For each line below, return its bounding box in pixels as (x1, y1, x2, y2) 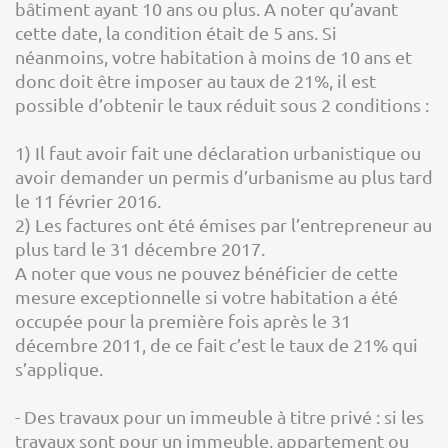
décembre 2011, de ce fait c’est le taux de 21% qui (15, 334, 418, 355)
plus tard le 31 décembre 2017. (15, 238, 265, 259)
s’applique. (15, 358, 103, 379)
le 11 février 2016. (15, 190, 161, 211)
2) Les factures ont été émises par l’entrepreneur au (15, 214, 432, 235)
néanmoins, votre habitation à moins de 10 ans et (15, 46, 412, 67)
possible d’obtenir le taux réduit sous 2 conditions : (15, 94, 429, 115)
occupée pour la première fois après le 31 (15, 310, 351, 331)
